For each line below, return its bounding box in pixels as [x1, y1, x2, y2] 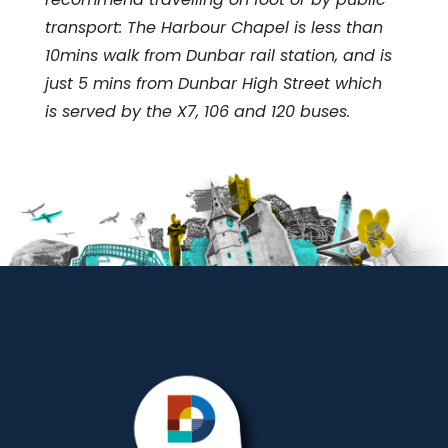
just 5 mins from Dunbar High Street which [45, 71, 382, 95]
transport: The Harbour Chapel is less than [45, 15, 383, 39]
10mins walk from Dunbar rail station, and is [45, 43, 392, 67]
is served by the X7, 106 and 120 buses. [45, 99, 350, 123]
